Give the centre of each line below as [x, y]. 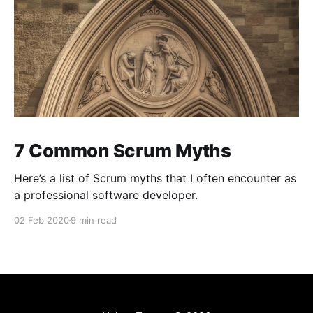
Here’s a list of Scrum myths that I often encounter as [155, 179]
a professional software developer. [106, 195]
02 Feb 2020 [42, 220]
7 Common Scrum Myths [123, 151]
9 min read [94, 220]
